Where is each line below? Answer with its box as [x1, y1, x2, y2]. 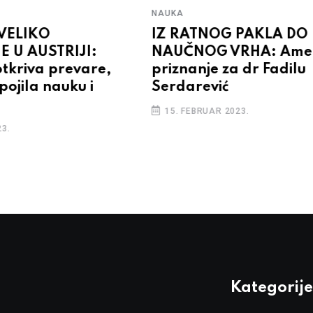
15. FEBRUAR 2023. [162, 106, 249, 117]
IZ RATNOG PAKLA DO [152, 28, 309, 43]
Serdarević [152, 80, 230, 95]
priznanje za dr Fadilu [152, 63, 307, 78]
